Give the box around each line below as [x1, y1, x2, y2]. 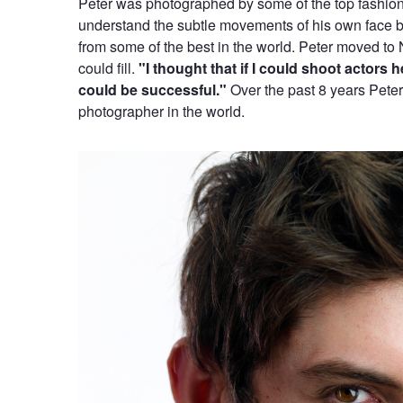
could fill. [77, 57, 139, 78]
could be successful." [77, 78, 227, 100]
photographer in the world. [77, 100, 245, 121]
